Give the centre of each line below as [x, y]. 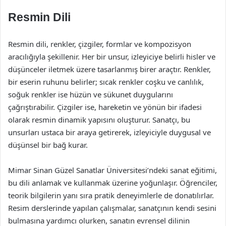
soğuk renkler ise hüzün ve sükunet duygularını [91, 94]
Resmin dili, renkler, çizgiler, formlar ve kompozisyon [100, 44]
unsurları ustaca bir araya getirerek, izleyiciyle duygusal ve [109, 132]
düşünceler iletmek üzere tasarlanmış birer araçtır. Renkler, [109, 69]
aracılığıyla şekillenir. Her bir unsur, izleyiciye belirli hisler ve [112, 56]
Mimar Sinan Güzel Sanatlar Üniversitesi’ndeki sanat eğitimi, [112, 170]
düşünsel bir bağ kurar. [48, 145]
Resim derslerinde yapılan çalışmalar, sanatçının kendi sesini [112, 208]
